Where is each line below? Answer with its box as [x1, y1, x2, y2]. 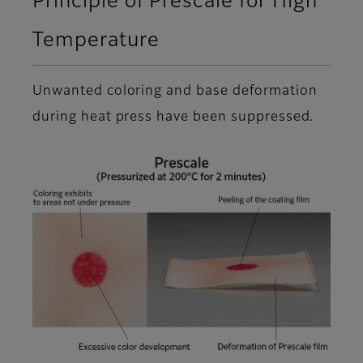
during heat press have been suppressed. [32, 110, 314, 124]
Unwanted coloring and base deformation [32, 84, 318, 98]
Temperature [32, 30, 160, 50]
